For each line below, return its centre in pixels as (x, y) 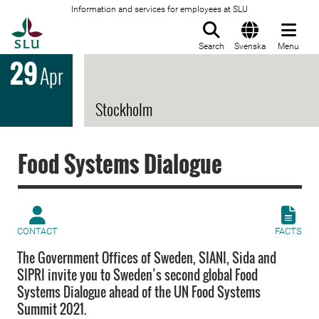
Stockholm (124, 109)
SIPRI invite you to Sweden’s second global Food (137, 275)
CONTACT (37, 231)
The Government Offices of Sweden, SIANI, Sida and (147, 258)
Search (211, 46)
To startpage (78, 25)
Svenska (250, 46)
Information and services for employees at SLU (159, 9)
